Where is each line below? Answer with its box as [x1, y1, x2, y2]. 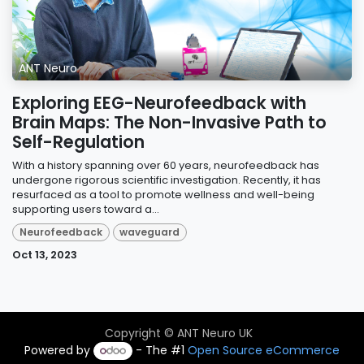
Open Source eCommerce [188, 342, 340, 359]
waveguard [119, 225, 180, 240]
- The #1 [132, 342, 188, 359]
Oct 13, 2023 [12, 247, 77, 263]
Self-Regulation [12, 130, 145, 154]
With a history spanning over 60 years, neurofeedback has [12, 157, 319, 173]
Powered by [24, 342, 93, 359]
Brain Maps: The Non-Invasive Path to [12, 110, 327, 134]
